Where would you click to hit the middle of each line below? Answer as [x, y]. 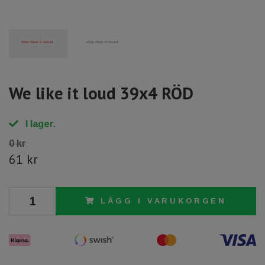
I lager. [39, 124]
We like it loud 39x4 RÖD [101, 93]
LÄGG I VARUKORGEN [164, 201]
